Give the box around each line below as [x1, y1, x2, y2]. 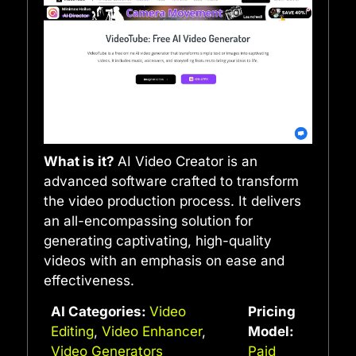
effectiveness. [44, 273, 134, 289]
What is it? [44, 153, 118, 170]
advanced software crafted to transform [44, 173, 299, 190]
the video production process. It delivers [44, 193, 301, 210]
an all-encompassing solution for [44, 213, 253, 230]
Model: [247, 323, 294, 339]
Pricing [247, 303, 296, 319]
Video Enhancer [101, 323, 202, 339]
